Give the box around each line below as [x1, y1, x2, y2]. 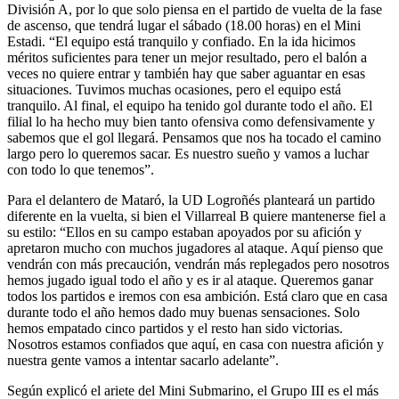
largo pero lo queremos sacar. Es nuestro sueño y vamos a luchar [7, 145, 369, 161]
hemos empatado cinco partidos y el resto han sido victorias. [7, 320, 343, 336]
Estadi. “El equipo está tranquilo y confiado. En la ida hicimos [7, 33, 355, 49]
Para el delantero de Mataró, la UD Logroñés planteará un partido [7, 191, 375, 208]
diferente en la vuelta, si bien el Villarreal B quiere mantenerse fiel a [7, 208, 386, 224]
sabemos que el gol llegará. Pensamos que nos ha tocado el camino [7, 129, 381, 145]
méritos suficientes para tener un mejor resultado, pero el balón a [7, 49, 367, 65]
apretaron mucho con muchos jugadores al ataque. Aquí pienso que [7, 240, 383, 256]
